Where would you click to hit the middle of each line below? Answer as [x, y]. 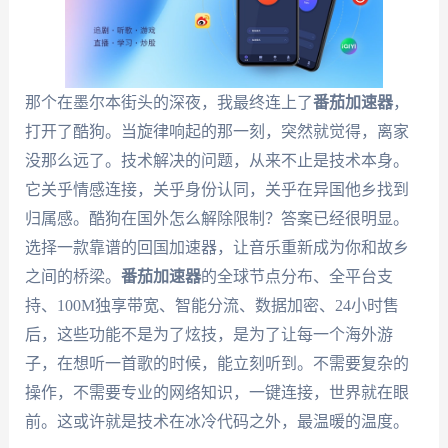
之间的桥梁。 [72, 277]
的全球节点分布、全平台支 [296, 277]
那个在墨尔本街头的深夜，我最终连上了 [168, 103]
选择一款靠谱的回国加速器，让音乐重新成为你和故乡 [216, 248]
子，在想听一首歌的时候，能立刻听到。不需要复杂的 [216, 364]
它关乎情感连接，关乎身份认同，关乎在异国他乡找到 [216, 190]
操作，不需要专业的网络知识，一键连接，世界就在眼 [216, 393]
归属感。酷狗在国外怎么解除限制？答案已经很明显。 [216, 219]
